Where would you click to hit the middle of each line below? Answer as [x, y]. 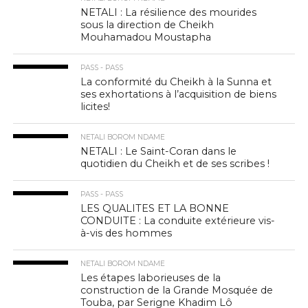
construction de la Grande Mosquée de [177, 290]
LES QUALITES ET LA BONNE [155, 208]
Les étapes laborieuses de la [151, 278]
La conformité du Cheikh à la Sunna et [176, 82]
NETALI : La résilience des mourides [169, 12]
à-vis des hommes [126, 233]
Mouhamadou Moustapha [146, 37]
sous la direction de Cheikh [147, 25]
